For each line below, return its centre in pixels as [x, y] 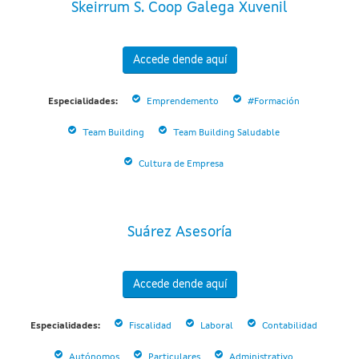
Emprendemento [182, 102]
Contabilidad [289, 327]
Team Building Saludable [226, 133]
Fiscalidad [150, 327]
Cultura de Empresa [181, 165]
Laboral [216, 327]
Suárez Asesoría [179, 233]
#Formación [273, 102]
